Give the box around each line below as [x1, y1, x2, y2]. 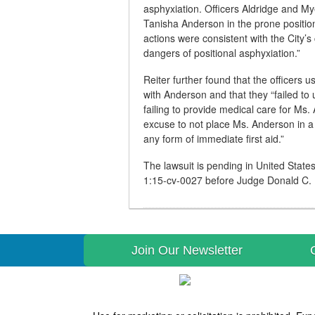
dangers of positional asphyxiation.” [143, 46, 300, 60]
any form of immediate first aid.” [143, 131, 284, 146]
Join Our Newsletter [131, 243, 243, 257]
